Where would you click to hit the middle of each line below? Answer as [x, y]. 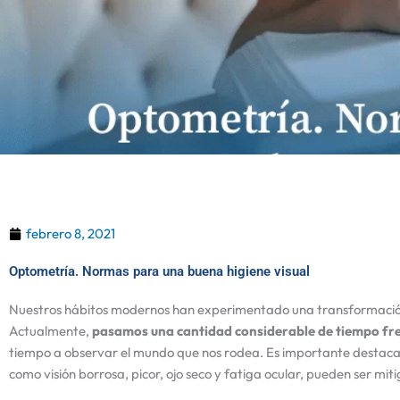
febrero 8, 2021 [71, 234]
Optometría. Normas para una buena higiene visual [159, 272]
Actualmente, [50, 331]
